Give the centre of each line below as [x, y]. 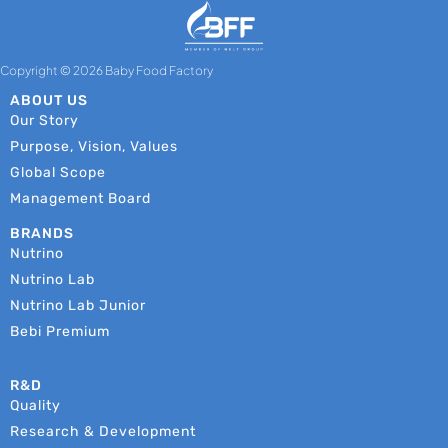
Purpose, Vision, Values [94, 147]
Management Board [80, 199]
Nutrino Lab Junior [78, 305]
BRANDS [42, 233]
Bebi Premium [60, 331]
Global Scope [58, 173]
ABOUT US [49, 101]
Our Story [44, 121]
